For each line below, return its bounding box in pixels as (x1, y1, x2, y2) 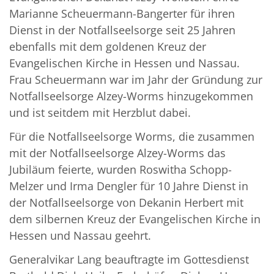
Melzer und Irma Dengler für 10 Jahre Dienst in (9, 179, 248, 194)
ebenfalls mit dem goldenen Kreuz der (9, 39, 206, 54)
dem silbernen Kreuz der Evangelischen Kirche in (9, 212, 261, 227)
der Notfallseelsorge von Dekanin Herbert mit (9, 195, 243, 210)
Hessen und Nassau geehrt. (9, 228, 151, 243)
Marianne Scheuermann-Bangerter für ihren (9, 6, 235, 21)
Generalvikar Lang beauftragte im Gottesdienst (9, 252, 249, 267)
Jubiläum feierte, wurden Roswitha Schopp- (9, 162, 232, 177)
